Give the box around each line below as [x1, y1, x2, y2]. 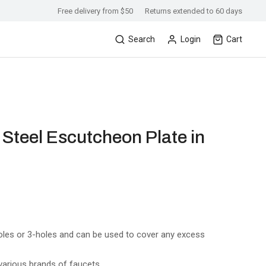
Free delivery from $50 [58, 6, 133, 15]
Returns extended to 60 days [145, 6, 242, 15]
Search [128, 34, 155, 44]
